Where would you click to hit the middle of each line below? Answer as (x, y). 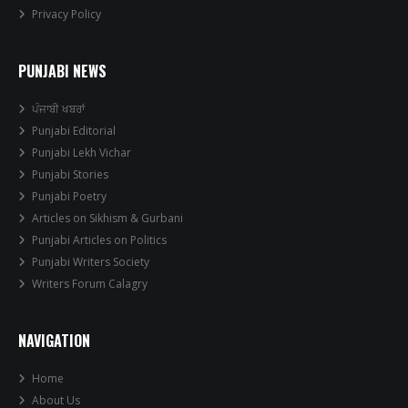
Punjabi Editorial (74, 131)
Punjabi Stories (70, 174)
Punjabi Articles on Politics (99, 240)
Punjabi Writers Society (91, 262)
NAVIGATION (54, 341)
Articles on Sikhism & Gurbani (107, 218)
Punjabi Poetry (69, 196)
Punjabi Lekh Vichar (82, 153)
